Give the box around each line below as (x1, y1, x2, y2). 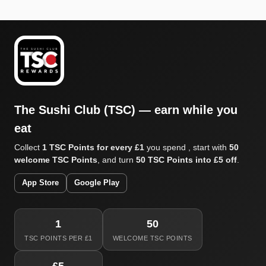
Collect (14, 142, 42, 153)
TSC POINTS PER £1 (24, 235, 93, 242)
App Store (22, 179, 59, 188)
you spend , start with (144, 142, 229, 153)
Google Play (74, 179, 119, 188)
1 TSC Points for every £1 (42, 142, 144, 153)
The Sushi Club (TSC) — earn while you (14, 103, 237, 117)
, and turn (97, 155, 136, 165)
